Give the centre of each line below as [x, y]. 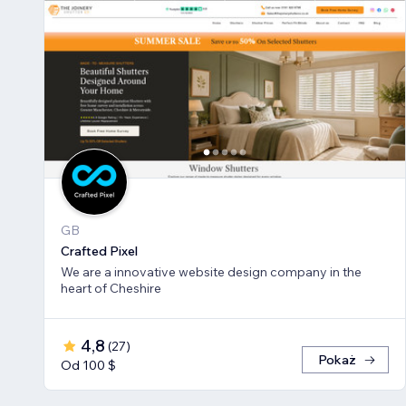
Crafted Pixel [99, 251]
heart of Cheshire [111, 289]
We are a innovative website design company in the [211, 272]
